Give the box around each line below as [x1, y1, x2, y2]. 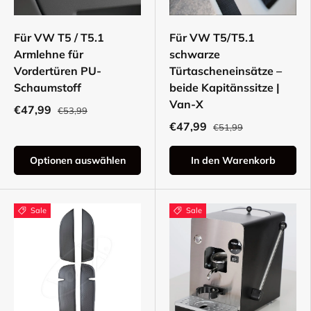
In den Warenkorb [190, 154, 276, 167]
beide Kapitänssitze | [169, 81, 280, 95]
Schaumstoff [14, 81, 81, 95]
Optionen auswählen [29, 154, 126, 167]
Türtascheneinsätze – [169, 64, 282, 78]
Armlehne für [14, 47, 83, 62]
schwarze [169, 47, 220, 62]
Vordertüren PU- [14, 64, 101, 78]
